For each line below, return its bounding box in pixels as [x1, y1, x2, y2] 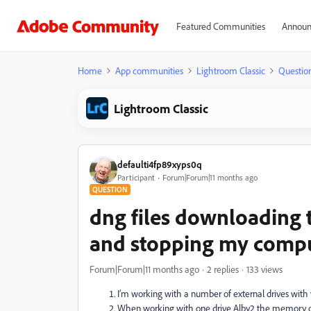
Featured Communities [176, 20, 265, 32]
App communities [115, 65, 183, 76]
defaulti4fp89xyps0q [117, 158, 202, 170]
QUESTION [92, 185, 128, 194]
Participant [117, 171, 155, 183]
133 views [246, 263, 283, 275]
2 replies [207, 263, 239, 275]
